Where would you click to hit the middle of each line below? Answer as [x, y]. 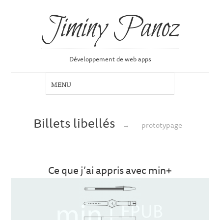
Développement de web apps [110, 59]
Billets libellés [76, 123]
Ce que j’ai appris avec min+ [110, 170]
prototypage [162, 124]
